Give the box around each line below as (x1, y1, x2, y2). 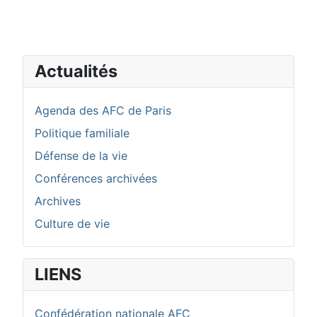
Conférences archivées (35, 171, 157, 185)
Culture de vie (35, 216, 110, 231)
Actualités (35, 60, 117, 81)
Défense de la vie (35, 148, 127, 163)
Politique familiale (35, 125, 129, 140)
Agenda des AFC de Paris (35, 103, 171, 117)
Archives (35, 193, 81, 208)
